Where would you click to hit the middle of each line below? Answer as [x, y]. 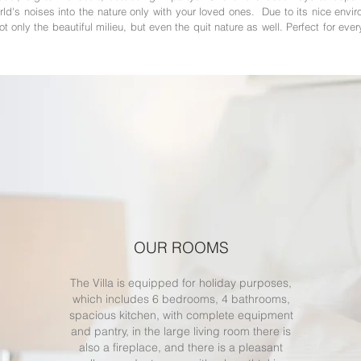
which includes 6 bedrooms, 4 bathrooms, [181, 299]
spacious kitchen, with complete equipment [181, 315]
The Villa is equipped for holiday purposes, [181, 283]
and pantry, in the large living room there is [181, 331]
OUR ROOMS [181, 247]
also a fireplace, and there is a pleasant [181, 347]
